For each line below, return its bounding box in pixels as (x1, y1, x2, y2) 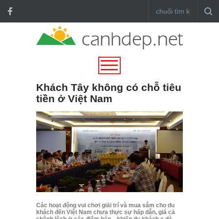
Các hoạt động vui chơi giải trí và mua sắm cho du (36, 202, 175, 209)
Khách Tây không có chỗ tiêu (36, 81, 181, 93)
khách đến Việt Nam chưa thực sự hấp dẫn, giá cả (36, 209, 175, 216)
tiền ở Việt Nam (36, 92, 112, 104)
